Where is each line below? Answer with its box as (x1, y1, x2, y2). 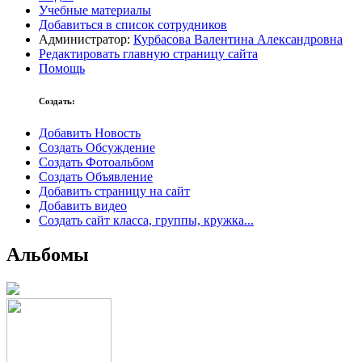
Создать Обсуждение (39, 141, 155, 155)
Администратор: (39, 32, 133, 47)
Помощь (39, 61, 85, 76)
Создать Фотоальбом (39, 155, 154, 170)
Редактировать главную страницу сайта (39, 47, 258, 61)
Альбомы (6, 244, 89, 266)
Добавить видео (39, 199, 127, 213)
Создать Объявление (39, 170, 153, 184)
